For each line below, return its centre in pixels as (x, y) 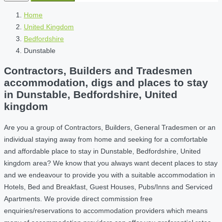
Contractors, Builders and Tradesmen (98, 71)
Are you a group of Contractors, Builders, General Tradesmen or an (110, 127)
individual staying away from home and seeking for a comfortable (106, 139)
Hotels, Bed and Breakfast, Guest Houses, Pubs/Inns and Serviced (108, 187)
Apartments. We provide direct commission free (78, 198)
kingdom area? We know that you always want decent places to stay (111, 163)
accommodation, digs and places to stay (106, 83)
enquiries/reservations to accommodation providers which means (106, 210)
